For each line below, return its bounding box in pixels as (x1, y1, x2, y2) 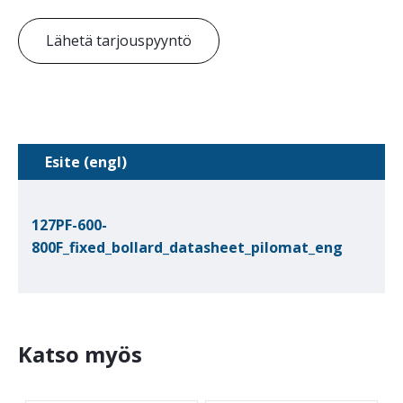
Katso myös (18, 339, 142, 370)
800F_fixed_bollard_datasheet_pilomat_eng (31, 237, 343, 258)
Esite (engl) (45, 152, 127, 173)
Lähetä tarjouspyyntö (46, 31, 192, 51)
